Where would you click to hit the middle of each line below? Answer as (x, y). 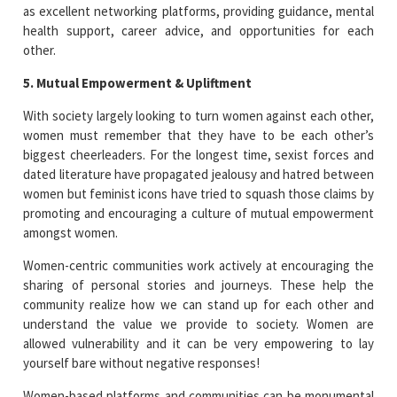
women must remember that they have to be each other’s (198, 135)
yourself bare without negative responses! (142, 362)
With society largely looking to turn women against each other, (198, 115)
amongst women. (71, 232)
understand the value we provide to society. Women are (198, 323)
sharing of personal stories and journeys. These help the (198, 284)
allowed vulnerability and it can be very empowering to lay (198, 343)
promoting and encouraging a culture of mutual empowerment (198, 213)
